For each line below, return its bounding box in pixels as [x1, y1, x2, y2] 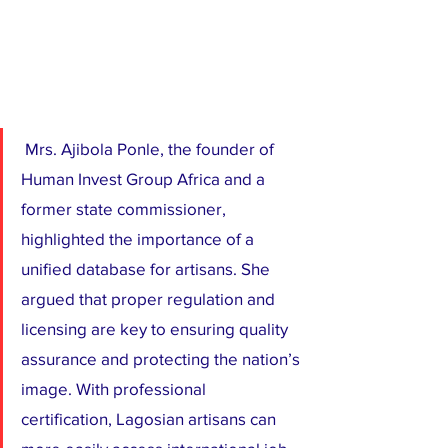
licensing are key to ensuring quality [21, 318, 292, 338]
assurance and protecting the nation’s [21, 348, 304, 368]
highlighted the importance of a [21, 228, 258, 248]
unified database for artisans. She [21, 258, 274, 278]
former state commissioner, [21, 198, 230, 218]
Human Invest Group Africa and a [21, 168, 269, 188]
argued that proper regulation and [21, 288, 279, 308]
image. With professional [21, 378, 210, 398]
